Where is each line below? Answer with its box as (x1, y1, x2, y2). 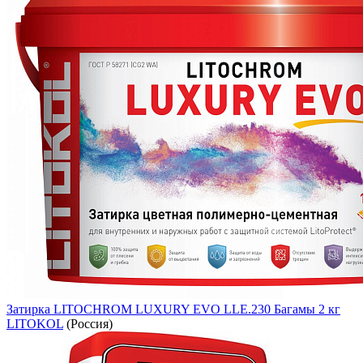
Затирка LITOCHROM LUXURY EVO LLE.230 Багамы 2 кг (6, 301, 340, 316)
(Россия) (63, 316, 113, 331)
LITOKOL (6, 316, 63, 331)
